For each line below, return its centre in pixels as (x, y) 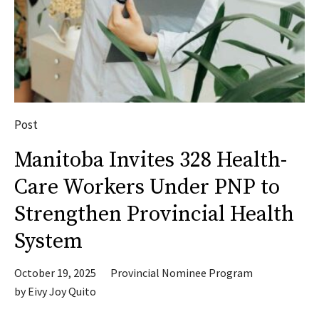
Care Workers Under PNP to (147, 187)
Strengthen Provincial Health (154, 214)
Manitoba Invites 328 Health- (151, 160)
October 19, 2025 (55, 273)
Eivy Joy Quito (62, 291)
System (48, 241)
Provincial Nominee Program (182, 273)
